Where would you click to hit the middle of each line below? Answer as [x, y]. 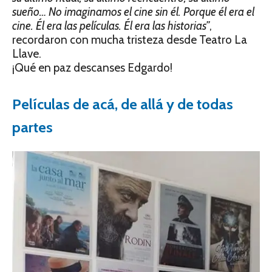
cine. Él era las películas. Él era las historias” [111, 26]
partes [32, 127]
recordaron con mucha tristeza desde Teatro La [130, 40]
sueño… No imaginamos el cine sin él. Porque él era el [133, 12]
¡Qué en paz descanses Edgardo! [92, 68]
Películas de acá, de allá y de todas [123, 104]
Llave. [27, 54]
